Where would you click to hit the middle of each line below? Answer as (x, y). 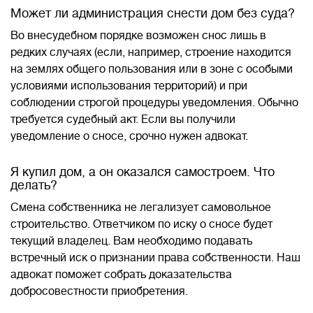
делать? (34, 185)
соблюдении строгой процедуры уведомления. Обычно (154, 103)
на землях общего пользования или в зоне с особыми (152, 69)
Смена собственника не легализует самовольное (141, 208)
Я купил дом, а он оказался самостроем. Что (143, 172)
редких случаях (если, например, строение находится (151, 52)
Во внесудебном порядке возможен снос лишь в (138, 36)
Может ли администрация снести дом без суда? (153, 13)
